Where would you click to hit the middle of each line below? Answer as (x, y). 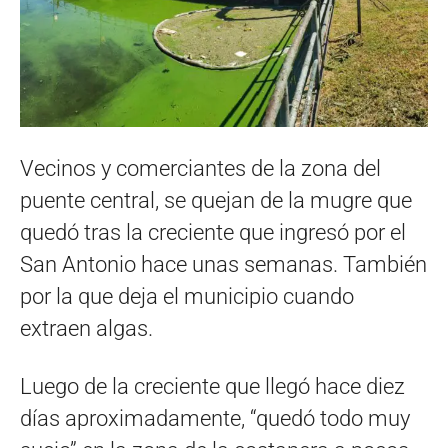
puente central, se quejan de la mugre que (216, 201)
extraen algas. (86, 329)
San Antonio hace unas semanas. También (223, 265)
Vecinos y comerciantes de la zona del (200, 169)
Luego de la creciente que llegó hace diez (212, 387)
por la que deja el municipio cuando (187, 297)
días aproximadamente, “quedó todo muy (215, 419)
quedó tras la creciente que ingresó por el (213, 233)
